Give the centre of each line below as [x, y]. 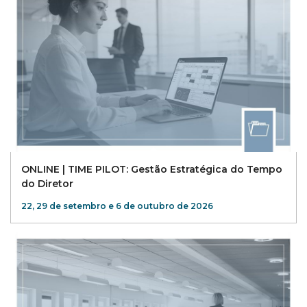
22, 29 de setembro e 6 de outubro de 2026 [117, 206]
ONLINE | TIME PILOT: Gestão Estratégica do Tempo [152, 170]
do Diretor [47, 184]
